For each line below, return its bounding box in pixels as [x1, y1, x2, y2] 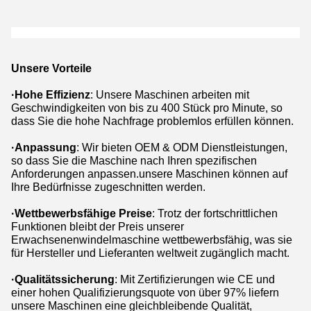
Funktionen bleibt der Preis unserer [11, 220, 184, 233]
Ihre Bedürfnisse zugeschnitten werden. [11, 180, 205, 194]
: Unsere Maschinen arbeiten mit [90, 88, 249, 101]
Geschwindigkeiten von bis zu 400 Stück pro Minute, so [11, 101, 283, 115]
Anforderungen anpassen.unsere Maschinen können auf [11, 167, 287, 180]
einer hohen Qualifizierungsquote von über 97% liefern [11, 286, 279, 299]
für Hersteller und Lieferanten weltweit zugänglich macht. [11, 246, 289, 260]
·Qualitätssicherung [11, 273, 115, 286]
